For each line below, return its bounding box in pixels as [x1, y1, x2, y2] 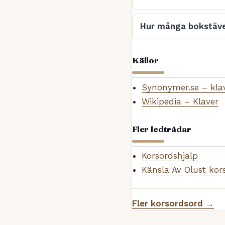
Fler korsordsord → [132, 198, 214, 209]
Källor [132, 55, 159, 65]
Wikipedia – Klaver [141, 96, 218, 106]
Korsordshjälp [141, 151, 198, 161]
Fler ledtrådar [132, 124, 191, 134]
